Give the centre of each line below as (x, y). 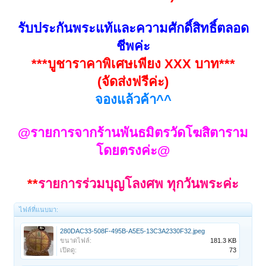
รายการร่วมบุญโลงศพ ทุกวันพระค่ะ (138, 183)
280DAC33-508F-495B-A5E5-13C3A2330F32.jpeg (133, 231)
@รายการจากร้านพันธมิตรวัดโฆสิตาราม (133, 132)
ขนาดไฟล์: (76, 240)
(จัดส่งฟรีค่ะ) (133, 81)
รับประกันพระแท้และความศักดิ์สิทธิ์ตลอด (133, 28)
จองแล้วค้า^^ (133, 99)
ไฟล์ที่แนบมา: (39, 209)
